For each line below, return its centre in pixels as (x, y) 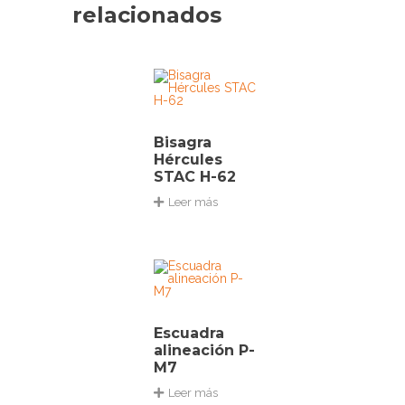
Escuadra (189, 333)
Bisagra (183, 142)
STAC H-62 (195, 176)
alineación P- (204, 350)
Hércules (188, 159)
